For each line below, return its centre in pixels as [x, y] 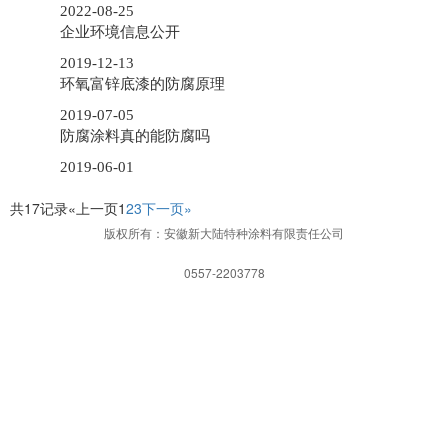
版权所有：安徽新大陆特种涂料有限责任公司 [224, 232]
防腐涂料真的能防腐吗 [135, 136]
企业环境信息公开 [120, 32]
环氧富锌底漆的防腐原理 [142, 84]
